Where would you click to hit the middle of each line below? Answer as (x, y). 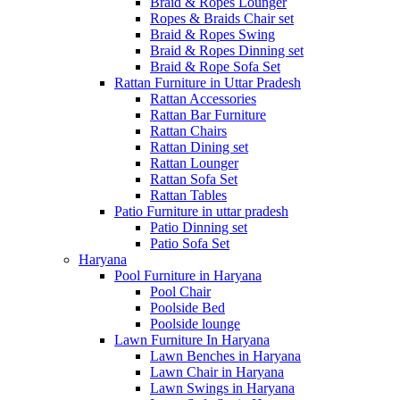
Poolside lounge (195, 323)
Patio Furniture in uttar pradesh (201, 211)
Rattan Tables (188, 195)
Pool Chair (180, 291)
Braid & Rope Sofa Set (215, 66)
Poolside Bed (187, 307)
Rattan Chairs (188, 130)
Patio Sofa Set (190, 243)
